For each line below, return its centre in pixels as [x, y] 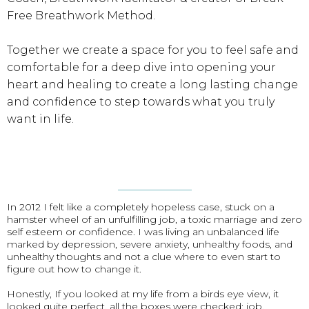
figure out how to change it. [74, 269]
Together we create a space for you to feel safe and [153, 50]
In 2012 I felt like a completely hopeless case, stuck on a [141, 207]
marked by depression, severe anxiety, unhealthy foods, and [150, 244]
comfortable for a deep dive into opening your [141, 67]
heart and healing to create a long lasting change [152, 84]
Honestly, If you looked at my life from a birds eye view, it [143, 294]
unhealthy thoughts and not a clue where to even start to [144, 257]
